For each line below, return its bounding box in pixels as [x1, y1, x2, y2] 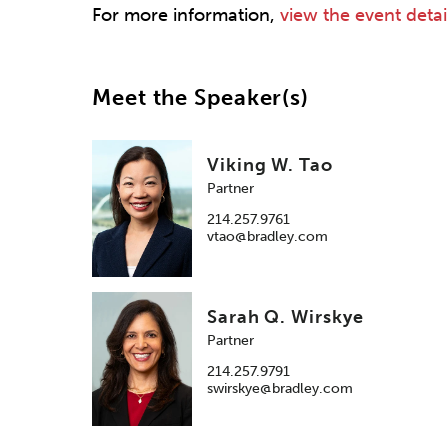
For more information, [92, 3, 280, 26]
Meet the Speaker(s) [92, 84, 310, 112]
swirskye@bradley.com [207, 380, 353, 398]
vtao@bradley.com [207, 228, 328, 246]
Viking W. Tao [207, 154, 333, 177]
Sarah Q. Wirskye [207, 306, 364, 329]
